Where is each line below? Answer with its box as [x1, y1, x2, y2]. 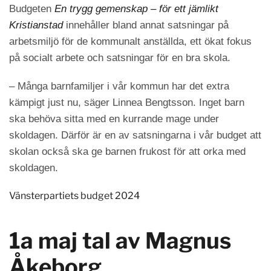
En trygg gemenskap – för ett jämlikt [54, 3, 218, 15]
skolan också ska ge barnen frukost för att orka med [9, 146, 246, 157]
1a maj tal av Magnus [9, 227, 231, 254]
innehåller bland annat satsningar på [63, 19, 229, 31]
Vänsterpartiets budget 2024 [9, 190, 140, 201]
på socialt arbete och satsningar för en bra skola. [9, 52, 233, 64]
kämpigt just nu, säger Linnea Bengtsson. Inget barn [9, 97, 244, 108]
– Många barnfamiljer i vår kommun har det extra [9, 80, 229, 92]
